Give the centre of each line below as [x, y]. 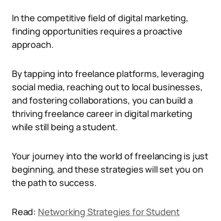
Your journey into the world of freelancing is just [110, 156]
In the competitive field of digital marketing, [100, 18]
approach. [33, 44]
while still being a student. [65, 127]
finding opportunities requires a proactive [97, 31]
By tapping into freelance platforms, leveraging [108, 74]
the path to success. [54, 183]
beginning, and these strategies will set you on [108, 169]
